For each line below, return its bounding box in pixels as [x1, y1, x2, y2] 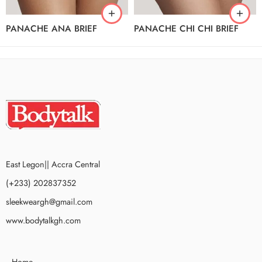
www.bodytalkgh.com [6, 213, 81, 226]
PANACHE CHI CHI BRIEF [134, 22, 239, 35]
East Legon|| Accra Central [6, 157, 100, 170]
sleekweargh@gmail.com [6, 195, 92, 208]
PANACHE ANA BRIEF [6, 22, 97, 35]
